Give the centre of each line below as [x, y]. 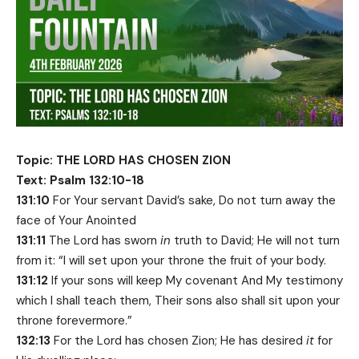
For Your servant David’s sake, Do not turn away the [194, 201]
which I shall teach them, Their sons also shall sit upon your [178, 301]
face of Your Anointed [76, 221]
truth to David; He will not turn [255, 241]
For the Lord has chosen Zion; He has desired [178, 341]
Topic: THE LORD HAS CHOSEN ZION [123, 161]
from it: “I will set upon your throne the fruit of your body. [171, 261]
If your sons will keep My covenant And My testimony [196, 281]
